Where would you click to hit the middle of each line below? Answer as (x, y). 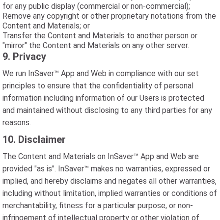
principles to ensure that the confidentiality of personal (98, 86)
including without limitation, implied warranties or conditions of (110, 193)
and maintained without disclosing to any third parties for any (107, 110)
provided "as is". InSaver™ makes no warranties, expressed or (106, 169)
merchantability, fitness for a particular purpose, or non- (98, 206)
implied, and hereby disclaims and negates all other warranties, (110, 181)
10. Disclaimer (34, 139)
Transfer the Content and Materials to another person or (100, 36)
